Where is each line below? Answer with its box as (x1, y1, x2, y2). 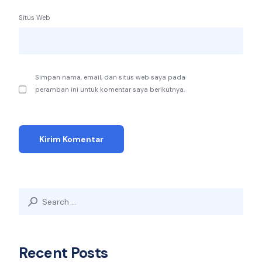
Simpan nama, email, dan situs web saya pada (35, 73, 186, 81)
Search (18, 189, 46, 201)
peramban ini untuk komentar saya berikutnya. (35, 85, 185, 94)
